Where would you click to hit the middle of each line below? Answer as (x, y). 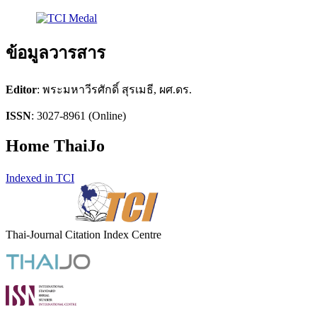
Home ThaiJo (55, 146)
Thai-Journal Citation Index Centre (83, 234)
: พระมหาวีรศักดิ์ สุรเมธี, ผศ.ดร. (114, 90)
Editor (21, 90)
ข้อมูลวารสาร (56, 53)
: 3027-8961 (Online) (79, 116)
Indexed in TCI (40, 178)
